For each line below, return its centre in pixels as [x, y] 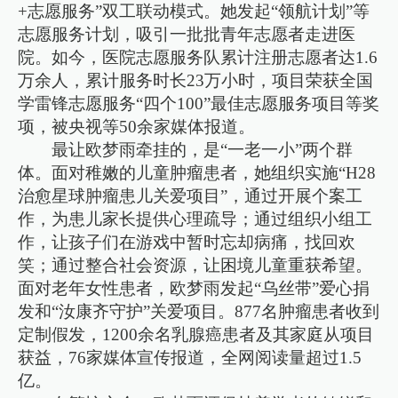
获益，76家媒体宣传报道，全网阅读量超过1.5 [190, 357]
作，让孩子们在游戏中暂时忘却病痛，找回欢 [187, 242]
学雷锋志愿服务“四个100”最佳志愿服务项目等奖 [199, 103]
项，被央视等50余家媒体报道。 [137, 126]
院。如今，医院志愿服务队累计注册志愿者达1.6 [198, 57]
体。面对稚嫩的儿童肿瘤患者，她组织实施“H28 [197, 172]
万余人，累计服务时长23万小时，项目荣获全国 [196, 80]
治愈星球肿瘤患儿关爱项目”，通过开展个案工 [191, 195]
